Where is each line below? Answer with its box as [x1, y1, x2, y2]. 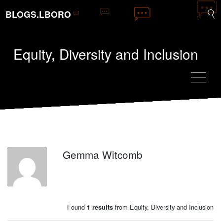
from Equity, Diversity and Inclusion [113, 202, 214, 212]
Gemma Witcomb [63, 147, 143, 162]
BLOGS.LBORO [5, 8, 72, 21]
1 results [87, 203, 113, 212]
